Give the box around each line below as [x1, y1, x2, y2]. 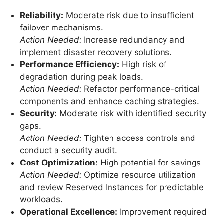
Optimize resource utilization [81, 170, 196, 180]
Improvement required [117, 207, 207, 217]
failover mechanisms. [19, 23, 103, 33]
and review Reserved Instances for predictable [19, 182, 204, 192]
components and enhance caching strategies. [19, 96, 199, 107]
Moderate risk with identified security [56, 109, 206, 119]
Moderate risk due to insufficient [63, 10, 194, 21]
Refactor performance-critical [81, 84, 200, 94]
